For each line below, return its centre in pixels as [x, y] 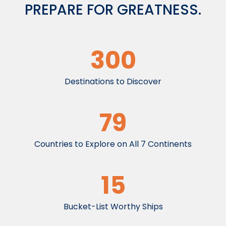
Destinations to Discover [113, 81]
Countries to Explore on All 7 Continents [113, 144]
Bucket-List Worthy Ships [113, 207]
